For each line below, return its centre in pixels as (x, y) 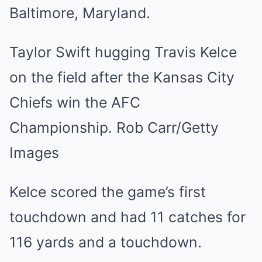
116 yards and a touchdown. (106, 242)
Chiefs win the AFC (75, 102)
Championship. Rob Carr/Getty (114, 127)
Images (34, 153)
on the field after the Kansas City (122, 77)
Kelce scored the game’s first (108, 192)
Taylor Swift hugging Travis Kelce (123, 52)
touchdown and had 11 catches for (127, 217)
